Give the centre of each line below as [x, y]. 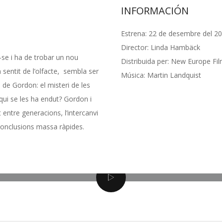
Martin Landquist [174, 75]
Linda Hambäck [175, 47]
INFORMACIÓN [155, 11]
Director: [136, 47]
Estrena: [135, 33]
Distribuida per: [146, 61]
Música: [134, 75]
